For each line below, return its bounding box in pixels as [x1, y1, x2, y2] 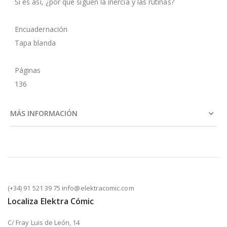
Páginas [15, 65, 41, 75]
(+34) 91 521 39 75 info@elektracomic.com [8, 183, 134, 193]
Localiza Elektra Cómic [8, 195, 94, 207]
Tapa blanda [15, 37, 56, 48]
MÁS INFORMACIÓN [10, 108, 78, 118]
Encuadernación [15, 24, 67, 34]
